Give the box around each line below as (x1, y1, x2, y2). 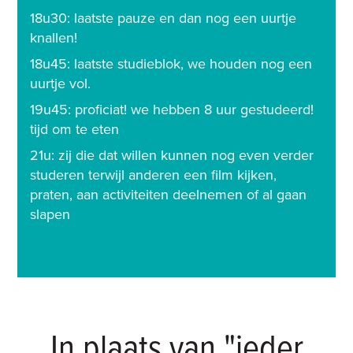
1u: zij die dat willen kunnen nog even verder (39, 147, 314, 165)
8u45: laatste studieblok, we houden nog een (35, 55, 313, 73)
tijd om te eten (30, 121, 120, 139)
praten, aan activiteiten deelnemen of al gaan (30, 186, 307, 204)
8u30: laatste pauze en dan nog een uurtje (35, 9, 297, 28)
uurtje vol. (30, 75, 91, 93)
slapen (30, 206, 71, 224)
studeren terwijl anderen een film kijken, (30, 166, 277, 184)
